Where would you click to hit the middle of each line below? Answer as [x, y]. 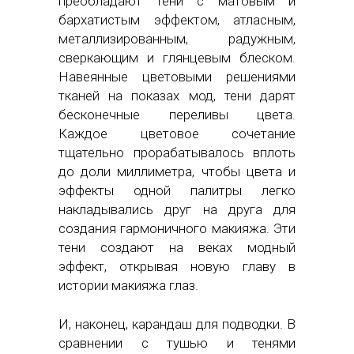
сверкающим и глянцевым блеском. [177, 57]
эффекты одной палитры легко [177, 190]
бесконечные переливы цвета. [177, 114]
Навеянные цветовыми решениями [177, 76]
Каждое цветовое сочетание [177, 133]
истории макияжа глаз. [128, 285]
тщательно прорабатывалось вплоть [177, 152]
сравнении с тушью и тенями [177, 343]
